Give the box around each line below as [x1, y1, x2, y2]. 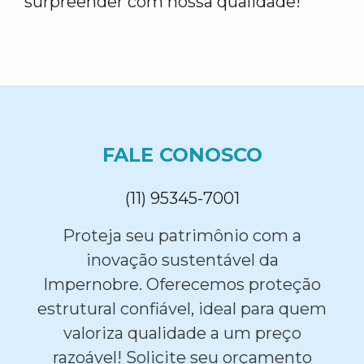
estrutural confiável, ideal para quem [37, 299, 327, 318]
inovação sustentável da [85, 250, 279, 270]
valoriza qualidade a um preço [63, 323, 301, 343]
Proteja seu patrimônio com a [63, 226, 301, 245]
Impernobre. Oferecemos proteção [43, 275, 321, 294]
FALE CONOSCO [102, 143, 262, 167]
